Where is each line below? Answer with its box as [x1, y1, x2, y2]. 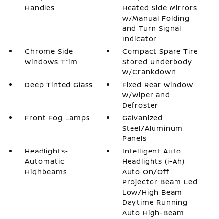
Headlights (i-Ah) [122, 156, 185, 166]
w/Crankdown [122, 67, 176, 76]
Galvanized [122, 113, 163, 122]
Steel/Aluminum [122, 123, 183, 132]
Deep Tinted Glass [24, 80, 93, 89]
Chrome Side [24, 46, 73, 56]
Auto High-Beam [122, 208, 185, 217]
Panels [122, 133, 147, 143]
